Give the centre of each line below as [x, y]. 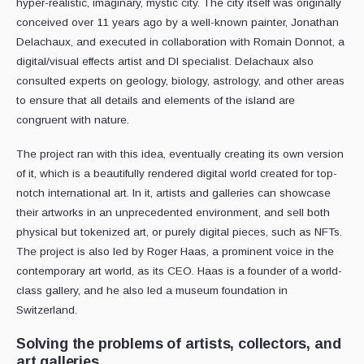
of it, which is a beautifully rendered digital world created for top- [177, 174]
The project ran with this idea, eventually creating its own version [180, 154]
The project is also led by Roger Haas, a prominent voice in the [175, 252]
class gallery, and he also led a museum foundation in [152, 291]
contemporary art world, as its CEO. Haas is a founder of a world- [179, 271]
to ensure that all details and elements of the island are [156, 101]
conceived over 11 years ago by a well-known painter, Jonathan [178, 23]
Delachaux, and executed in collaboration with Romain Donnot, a [180, 42]
